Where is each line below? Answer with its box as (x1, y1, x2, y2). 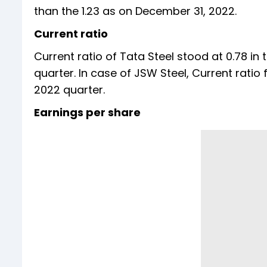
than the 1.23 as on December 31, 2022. (34, 3, 237, 18)
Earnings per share (34, 104, 141, 120)
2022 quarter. (34, 82, 105, 97)
